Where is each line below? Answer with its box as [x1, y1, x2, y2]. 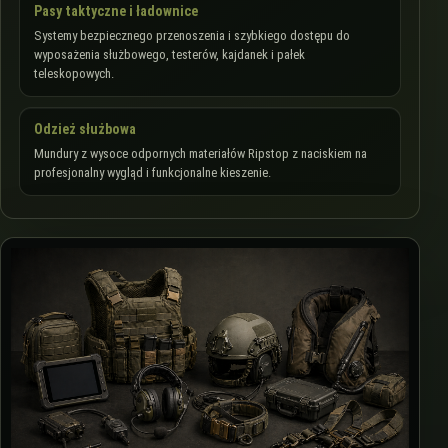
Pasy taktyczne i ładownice [34, 2, 198, 19]
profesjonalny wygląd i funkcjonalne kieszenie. [34, 164, 271, 180]
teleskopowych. [34, 65, 114, 81]
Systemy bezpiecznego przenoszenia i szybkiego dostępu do [34, 27, 350, 43]
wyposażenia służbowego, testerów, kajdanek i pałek [34, 46, 305, 62]
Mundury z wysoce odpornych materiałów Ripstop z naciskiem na [34, 145, 367, 161]
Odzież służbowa [34, 120, 136, 137]
